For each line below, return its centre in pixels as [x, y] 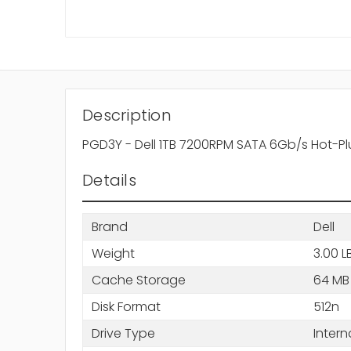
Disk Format [126, 306]
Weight [113, 253]
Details [109, 181]
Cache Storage [138, 280]
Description [127, 116]
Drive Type [123, 333]
